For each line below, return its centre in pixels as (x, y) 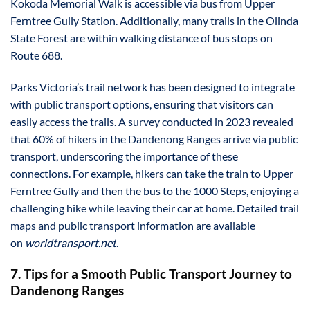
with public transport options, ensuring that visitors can (142, 104)
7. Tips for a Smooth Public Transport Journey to (151, 273)
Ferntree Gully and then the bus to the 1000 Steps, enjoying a (155, 191)
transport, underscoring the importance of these (124, 156)
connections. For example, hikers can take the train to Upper (152, 174)
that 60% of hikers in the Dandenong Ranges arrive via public (154, 139)
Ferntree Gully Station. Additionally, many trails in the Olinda (154, 21)
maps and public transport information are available (133, 226)
